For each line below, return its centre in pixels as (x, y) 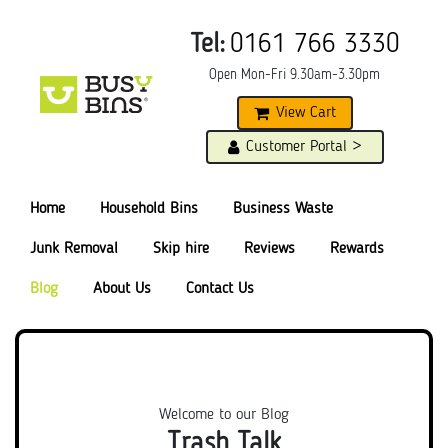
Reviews (269, 249)
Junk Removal (74, 249)
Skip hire (181, 249)
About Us (122, 289)
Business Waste (283, 209)
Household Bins (149, 209)
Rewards (357, 249)
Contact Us (220, 289)
